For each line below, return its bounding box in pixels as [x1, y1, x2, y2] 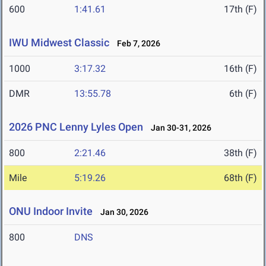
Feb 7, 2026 [112, 39, 160, 49]
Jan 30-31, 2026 [145, 123, 211, 133]
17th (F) [224, 4, 257, 15]
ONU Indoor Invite [9, 205, 93, 218]
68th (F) [224, 172, 257, 184]
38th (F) [224, 147, 257, 159]
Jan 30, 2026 [95, 207, 148, 217]
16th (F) [224, 63, 257, 75]
